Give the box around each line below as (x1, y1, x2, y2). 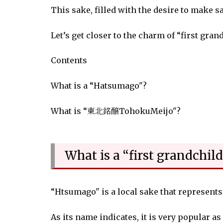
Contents (51, 55, 87, 66)
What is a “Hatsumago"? (51, 81, 147, 91)
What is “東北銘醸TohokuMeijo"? (51, 106, 181, 116)
